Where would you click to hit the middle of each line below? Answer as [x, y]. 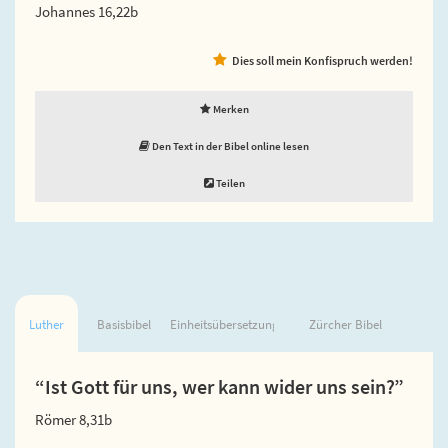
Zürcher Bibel [345, 324]
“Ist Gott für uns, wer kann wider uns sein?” [219, 386]
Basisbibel [123, 324]
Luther [46, 324]
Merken [229, 108]
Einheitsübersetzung [224, 324]
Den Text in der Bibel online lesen [229, 145]
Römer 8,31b [73, 419]
